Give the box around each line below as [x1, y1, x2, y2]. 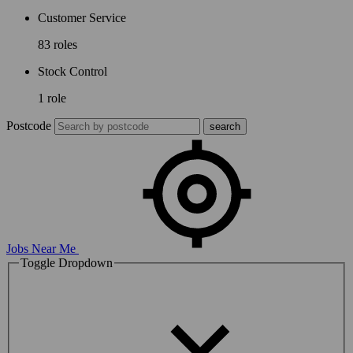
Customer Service [38, 11, 126, 25]
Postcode [6, 119, 51, 133]
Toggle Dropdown [20, 256, 113, 270]
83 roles [38, 38, 77, 52]
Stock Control [38, 65, 107, 79]
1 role [38, 91, 66, 106]
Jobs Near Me [6, 242, 79, 256]
